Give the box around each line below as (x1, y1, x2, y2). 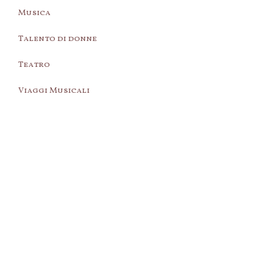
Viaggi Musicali (17, 85, 90, 96)
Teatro (17, 59, 50, 71)
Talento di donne (17, 33, 97, 45)
